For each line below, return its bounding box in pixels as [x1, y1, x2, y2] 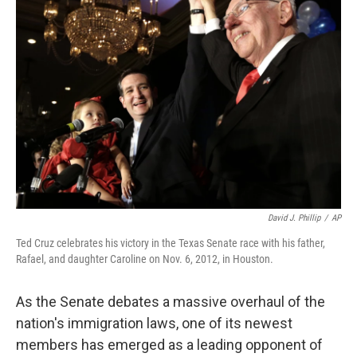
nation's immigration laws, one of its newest [16, 315, 292, 331]
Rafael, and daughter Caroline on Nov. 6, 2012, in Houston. [16, 253, 273, 265]
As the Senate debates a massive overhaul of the [16, 293, 325, 310]
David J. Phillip [268, 213, 320, 223]
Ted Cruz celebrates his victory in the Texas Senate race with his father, [16, 237, 325, 249]
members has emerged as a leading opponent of [16, 336, 323, 353]
